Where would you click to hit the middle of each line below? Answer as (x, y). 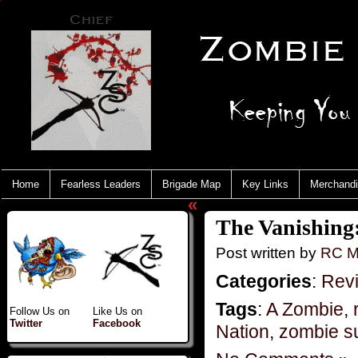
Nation (243, 331)
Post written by (268, 253)
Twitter (26, 323)
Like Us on (117, 311)
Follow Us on (40, 311)
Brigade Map (191, 184)
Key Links (265, 184)
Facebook (117, 323)
